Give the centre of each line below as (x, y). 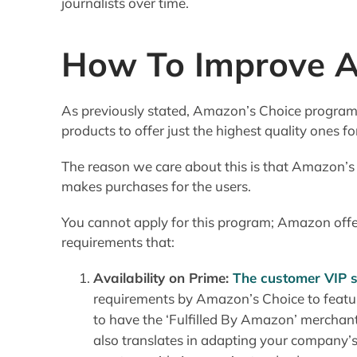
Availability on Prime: (161, 277)
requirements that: (118, 241)
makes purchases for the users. (157, 186)
